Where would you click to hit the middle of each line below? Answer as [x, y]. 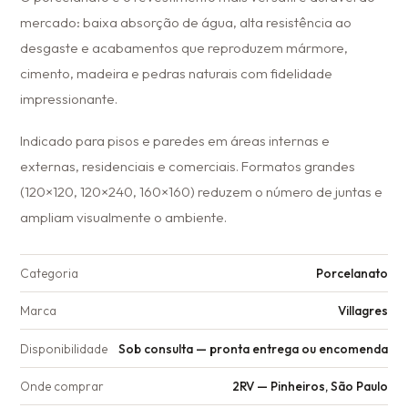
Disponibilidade [64, 348]
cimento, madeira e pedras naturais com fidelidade [177, 74]
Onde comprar [62, 386]
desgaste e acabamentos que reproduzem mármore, [184, 48]
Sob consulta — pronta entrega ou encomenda [253, 348]
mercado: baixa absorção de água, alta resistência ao [186, 23]
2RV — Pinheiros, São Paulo [310, 386]
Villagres [362, 311]
